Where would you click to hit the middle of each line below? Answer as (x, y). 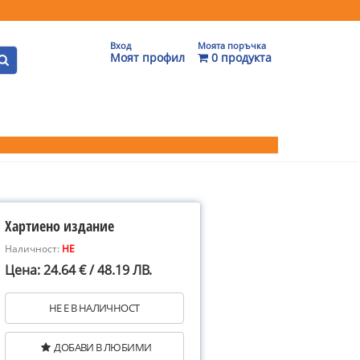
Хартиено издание (59, 226)
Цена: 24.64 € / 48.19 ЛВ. (78, 270)
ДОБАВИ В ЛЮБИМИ (103, 347)
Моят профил (147, 57)
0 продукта (240, 57)
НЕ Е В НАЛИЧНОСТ (94, 308)
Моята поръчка (232, 45)
